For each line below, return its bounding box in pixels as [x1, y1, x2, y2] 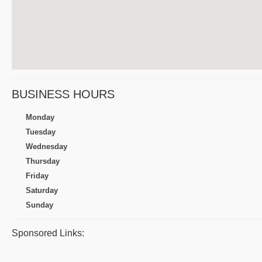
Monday [26, 113, 54, 122]
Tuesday [26, 127, 56, 137]
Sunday [26, 201, 53, 210]
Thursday [26, 157, 60, 166]
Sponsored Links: [12, 228, 84, 239]
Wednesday [26, 142, 67, 151]
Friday [26, 171, 49, 181]
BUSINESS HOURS [12, 88, 115, 101]
